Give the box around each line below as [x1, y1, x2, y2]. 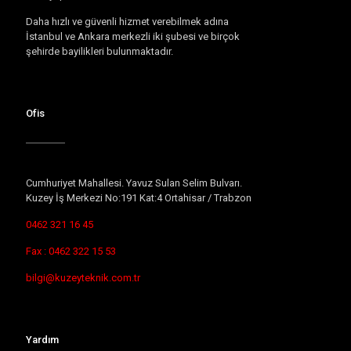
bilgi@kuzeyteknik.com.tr [26, 271, 140, 284]
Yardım [26, 333, 59, 346]
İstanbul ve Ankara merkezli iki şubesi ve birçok [26, 30, 240, 42]
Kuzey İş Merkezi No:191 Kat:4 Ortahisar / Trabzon [26, 191, 251, 204]
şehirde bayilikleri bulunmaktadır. [26, 45, 173, 57]
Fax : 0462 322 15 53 [26, 244, 116, 257]
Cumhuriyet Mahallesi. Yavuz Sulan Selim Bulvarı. [26, 176, 242, 189]
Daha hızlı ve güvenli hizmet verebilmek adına [26, 15, 229, 27]
